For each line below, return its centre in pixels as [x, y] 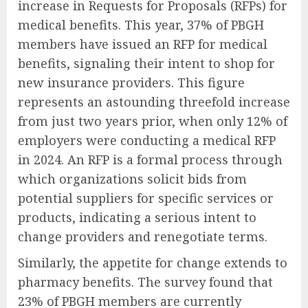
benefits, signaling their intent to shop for [146, 64]
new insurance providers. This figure [131, 83]
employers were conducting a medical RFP [147, 141]
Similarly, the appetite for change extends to [153, 263]
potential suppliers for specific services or [146, 198]
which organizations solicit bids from [132, 179]
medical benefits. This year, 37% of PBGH [141, 25]
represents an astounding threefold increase [154, 102]
